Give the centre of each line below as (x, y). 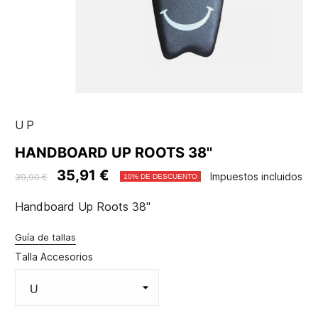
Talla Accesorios (54, 257)
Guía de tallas (46, 237)
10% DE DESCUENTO (161, 177)
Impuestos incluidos (257, 177)
